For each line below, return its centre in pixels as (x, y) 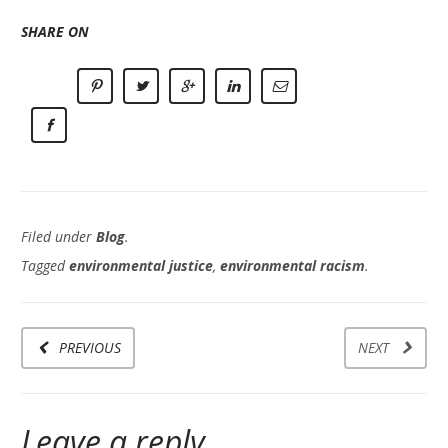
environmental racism (292, 266)
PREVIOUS (90, 348)
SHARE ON (55, 32)
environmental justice (141, 266)
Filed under (58, 237)
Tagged (45, 266)
